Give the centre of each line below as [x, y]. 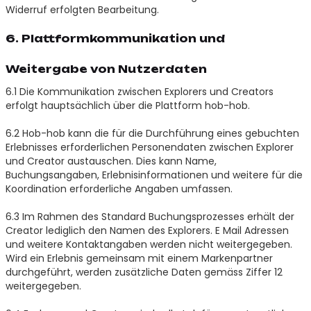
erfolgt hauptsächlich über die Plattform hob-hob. [127, 105]
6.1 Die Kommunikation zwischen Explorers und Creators [139, 91]
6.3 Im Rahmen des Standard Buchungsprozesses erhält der [150, 216]
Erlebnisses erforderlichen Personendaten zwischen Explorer [149, 147]
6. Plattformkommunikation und [115, 38]
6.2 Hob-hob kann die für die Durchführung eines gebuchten [152, 133]
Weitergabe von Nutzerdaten [106, 69]
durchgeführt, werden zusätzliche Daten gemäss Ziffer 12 [144, 272]
